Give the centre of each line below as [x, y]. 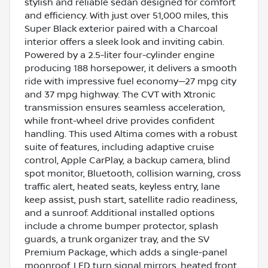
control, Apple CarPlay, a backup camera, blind [127, 160]
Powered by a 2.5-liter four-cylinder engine [120, 55]
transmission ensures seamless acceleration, [125, 107]
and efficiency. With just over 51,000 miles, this [127, 15]
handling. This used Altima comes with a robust [131, 134]
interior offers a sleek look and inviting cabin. [124, 42]
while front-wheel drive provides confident [120, 121]
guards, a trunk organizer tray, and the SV [117, 239]
